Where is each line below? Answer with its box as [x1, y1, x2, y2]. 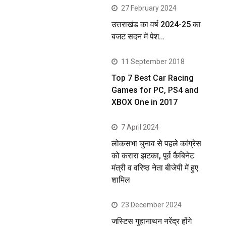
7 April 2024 [121, 123, 159, 131]
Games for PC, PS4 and [111, 85, 199, 95]
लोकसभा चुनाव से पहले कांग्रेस [111, 138, 202, 148]
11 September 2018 [121, 57, 185, 66]
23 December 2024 [121, 200, 182, 209]
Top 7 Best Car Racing [111, 73, 194, 83]
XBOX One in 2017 [111, 97, 178, 107]
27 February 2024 [121, 4, 177, 12]
